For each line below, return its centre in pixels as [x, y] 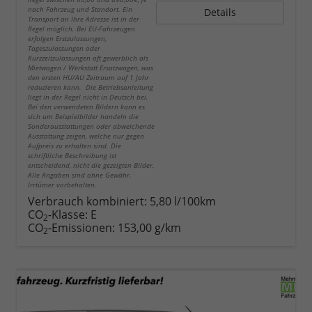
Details [220, 13]
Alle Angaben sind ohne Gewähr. [80, 175]
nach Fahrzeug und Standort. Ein [80, 9]
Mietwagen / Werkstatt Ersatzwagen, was [91, 68]
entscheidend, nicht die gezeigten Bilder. [91, 165]
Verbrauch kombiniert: [89, 202]
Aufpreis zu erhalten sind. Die [75, 146]
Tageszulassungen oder [64, 48]
